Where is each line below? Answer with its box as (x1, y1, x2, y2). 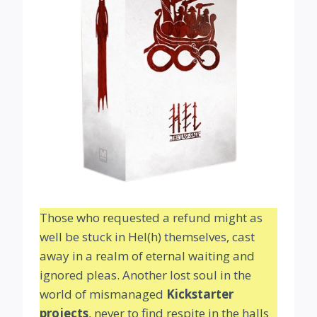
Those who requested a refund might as (40, 209, 263, 226)
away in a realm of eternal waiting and (40, 248, 255, 265)
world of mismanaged (40, 286, 166, 303)
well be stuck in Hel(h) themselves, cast (40, 229, 255, 246)
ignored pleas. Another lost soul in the (40, 267, 251, 284)
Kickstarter (166, 286, 234, 303)
